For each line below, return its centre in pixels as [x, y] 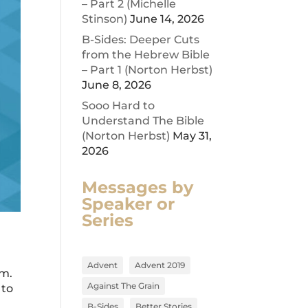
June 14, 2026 [167, 19]
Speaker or [129, 204]
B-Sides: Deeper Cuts [141, 40]
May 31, [192, 136]
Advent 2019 [160, 265]
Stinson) [105, 19]
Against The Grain [124, 286]
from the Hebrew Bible [146, 55]
